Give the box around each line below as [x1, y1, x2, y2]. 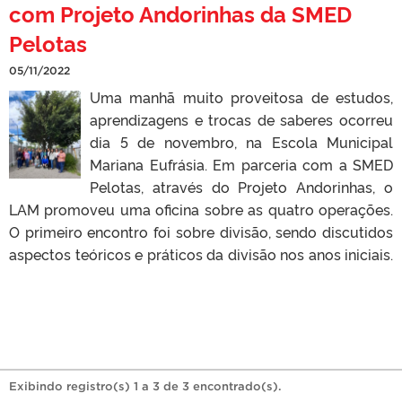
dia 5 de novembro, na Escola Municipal [90, 132, 393, 153]
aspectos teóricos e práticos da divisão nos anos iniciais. [9, 244, 393, 265]
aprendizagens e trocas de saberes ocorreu [90, 109, 393, 130]
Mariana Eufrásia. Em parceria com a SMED [90, 154, 393, 175]
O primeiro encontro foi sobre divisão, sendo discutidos [9, 222, 393, 242]
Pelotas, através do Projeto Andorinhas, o [90, 177, 393, 197]
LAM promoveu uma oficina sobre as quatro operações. [9, 199, 393, 220]
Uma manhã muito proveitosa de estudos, [90, 87, 393, 108]
